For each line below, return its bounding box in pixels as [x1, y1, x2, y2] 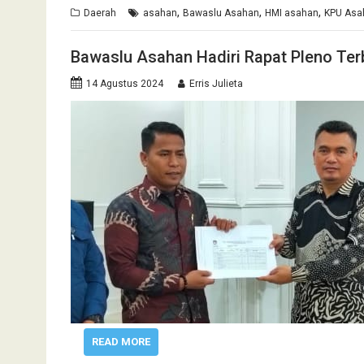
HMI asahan [265, 6, 318, 19]
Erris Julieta [189, 78, 243, 89]
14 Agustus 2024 [86, 78, 163, 89]
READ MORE [91, 336, 150, 348]
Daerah [84, 6, 116, 19]
